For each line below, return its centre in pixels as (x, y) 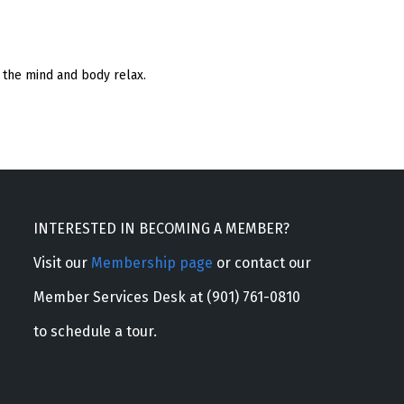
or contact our (262, 262)
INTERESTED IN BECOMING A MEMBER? (161, 228)
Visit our (62, 262)
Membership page (151, 262)
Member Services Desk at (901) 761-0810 (166, 297)
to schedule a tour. (95, 331)
